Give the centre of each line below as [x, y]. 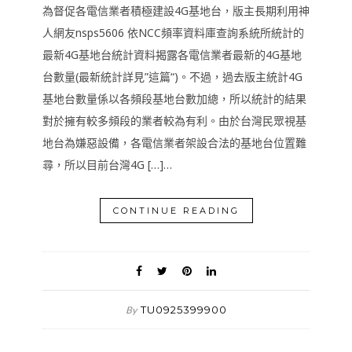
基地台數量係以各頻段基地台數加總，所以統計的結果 [174, 99]
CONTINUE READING [176, 211]
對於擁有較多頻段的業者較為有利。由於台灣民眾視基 [174, 121]
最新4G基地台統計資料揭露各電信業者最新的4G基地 [172, 55]
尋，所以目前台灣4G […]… [107, 165]
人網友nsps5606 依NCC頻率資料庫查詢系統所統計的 [173, 33]
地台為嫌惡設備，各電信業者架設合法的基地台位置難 [174, 143]
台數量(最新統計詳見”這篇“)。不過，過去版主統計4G [172, 77]
